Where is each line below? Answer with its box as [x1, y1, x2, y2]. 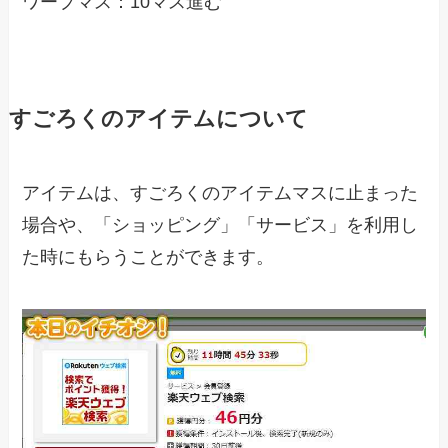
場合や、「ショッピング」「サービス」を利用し [22, 215, 419, 236]
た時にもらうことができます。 [22, 247, 275, 268]
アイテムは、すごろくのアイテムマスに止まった [22, 183, 419, 204]
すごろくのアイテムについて [8, 107, 308, 132]
